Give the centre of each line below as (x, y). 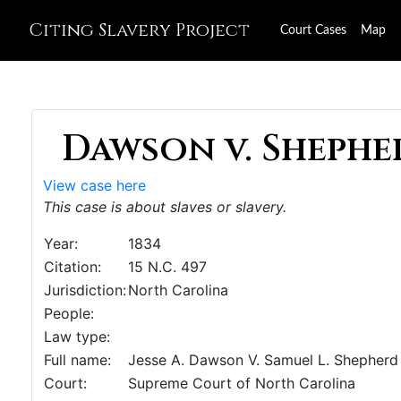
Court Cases (313, 30)
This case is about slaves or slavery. (165, 207)
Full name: (77, 360)
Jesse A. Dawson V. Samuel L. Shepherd (263, 360)
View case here (94, 185)
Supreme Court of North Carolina (242, 383)
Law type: (77, 337)
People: (69, 313)
